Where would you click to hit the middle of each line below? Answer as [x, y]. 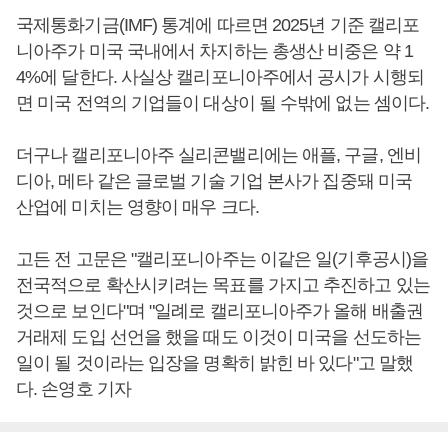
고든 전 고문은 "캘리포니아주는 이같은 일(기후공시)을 [222, 259]
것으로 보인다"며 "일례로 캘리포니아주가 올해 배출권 [219, 311]
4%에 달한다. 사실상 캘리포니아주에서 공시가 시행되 [220, 77]
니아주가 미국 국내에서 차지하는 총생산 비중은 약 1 [214, 51]
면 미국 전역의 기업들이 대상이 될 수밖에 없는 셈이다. [223, 103]
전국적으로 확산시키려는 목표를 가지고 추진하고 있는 [223, 285]
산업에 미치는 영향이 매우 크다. [137, 207]
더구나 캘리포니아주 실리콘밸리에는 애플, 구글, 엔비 [218, 155]
